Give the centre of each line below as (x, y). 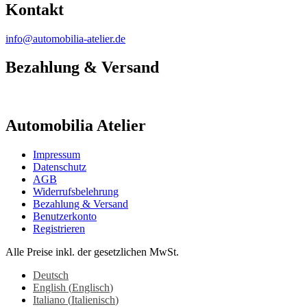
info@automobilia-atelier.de (65, 38)
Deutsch (51, 275)
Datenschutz (60, 167)
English (49, 288)
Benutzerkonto (65, 217)
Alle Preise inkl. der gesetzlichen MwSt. (92, 252)
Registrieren (59, 229)
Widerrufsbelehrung (76, 192)
